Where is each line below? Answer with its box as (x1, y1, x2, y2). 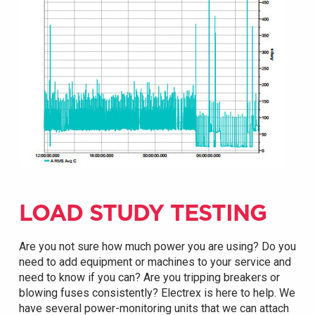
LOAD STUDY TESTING (18, 197, 266, 229)
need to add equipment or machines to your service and (18, 255, 291, 269)
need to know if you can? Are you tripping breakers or (18, 271, 280, 285)
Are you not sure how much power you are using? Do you (18, 240, 296, 254)
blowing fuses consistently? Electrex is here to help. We (18, 286, 295, 300)
